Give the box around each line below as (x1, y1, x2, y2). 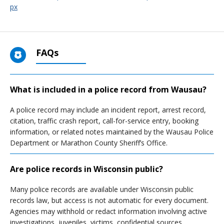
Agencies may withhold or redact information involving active (10, 206, 207, 216)
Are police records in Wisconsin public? (10, 163, 163, 174)
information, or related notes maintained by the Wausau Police (10, 127, 213, 136)
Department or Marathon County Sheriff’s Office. (10, 138, 167, 147)
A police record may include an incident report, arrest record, (10, 105, 206, 114)
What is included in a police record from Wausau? (10, 84, 206, 95)
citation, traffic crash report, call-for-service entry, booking (10, 116, 198, 125)
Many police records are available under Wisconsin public (10, 184, 193, 194)
